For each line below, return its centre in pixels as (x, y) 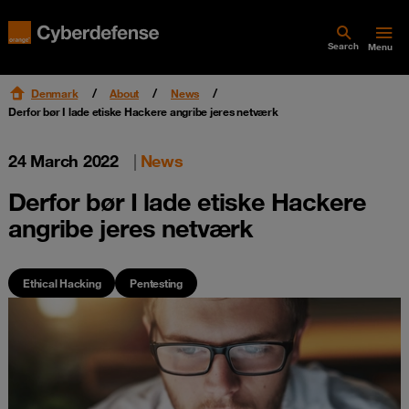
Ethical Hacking (62, 283)
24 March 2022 (63, 161)
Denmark (55, 93)
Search (343, 46)
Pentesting (156, 283)
